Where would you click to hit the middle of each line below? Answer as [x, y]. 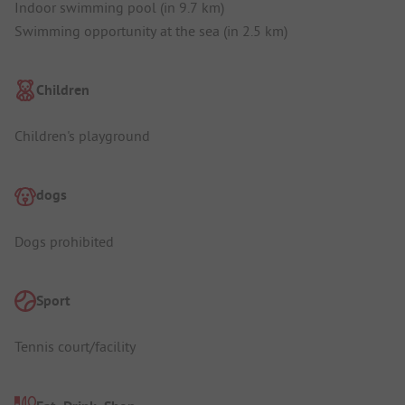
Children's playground [82, 136]
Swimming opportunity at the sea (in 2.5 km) [151, 30]
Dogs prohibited [64, 241]
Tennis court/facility [75, 347]
